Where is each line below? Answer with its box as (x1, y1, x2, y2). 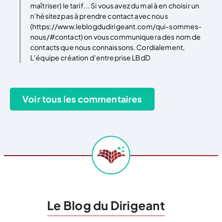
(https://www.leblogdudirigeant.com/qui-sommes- (30, 22, 202, 31)
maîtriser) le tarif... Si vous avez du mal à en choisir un (30, 1, 200, 10)
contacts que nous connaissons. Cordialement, (30, 43, 185, 52)
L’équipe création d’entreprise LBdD (30, 53, 150, 62)
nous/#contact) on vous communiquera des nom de (30, 32, 201, 42)
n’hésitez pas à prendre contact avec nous (30, 11, 168, 21)
